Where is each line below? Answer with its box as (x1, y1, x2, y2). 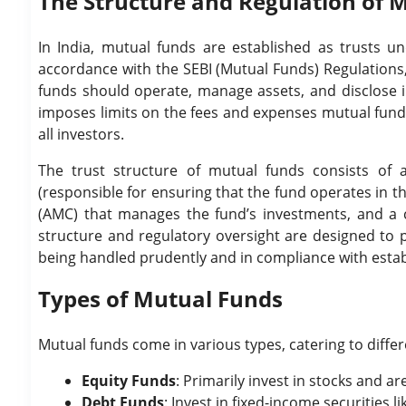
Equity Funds (82, 371, 176, 391)
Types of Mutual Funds (38, 284, 283, 314)
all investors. (38, 124, 124, 144)
